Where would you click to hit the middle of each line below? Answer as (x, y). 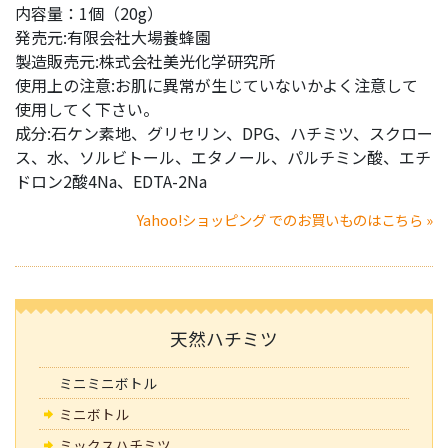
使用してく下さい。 (87, 109)
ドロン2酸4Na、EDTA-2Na (111, 181)
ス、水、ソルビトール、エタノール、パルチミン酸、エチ (223, 157)
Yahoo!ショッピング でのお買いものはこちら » (285, 220)
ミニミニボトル (108, 383)
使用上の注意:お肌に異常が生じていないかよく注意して (216, 85)
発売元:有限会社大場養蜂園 (113, 37)
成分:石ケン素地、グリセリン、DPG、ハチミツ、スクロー (224, 133)
